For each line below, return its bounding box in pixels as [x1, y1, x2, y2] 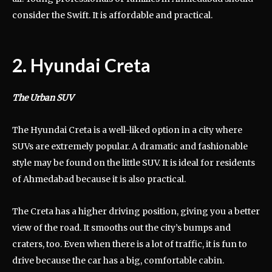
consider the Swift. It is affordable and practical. [12, 9, 214, 21]
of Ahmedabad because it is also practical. [12, 173, 188, 185]
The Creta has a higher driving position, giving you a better [12, 205, 260, 217]
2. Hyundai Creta [12, 53, 151, 76]
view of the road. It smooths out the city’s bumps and [12, 222, 231, 233]
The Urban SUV [12, 92, 73, 103]
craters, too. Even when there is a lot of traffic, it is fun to [12, 238, 247, 250]
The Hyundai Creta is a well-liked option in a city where [12, 124, 242, 135]
